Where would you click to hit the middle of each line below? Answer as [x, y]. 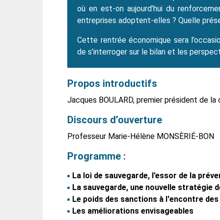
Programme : [96, 156]
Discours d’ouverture [116, 120]
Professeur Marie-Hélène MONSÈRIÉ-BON [141, 137]
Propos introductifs [112, 84]
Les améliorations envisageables [133, 211]
